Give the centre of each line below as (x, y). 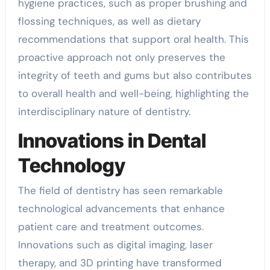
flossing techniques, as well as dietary (109, 21)
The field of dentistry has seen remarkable (120, 190)
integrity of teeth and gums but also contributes (135, 75)
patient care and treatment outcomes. (111, 227)
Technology (71, 165)
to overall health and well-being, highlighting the (133, 93)
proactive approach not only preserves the (121, 57)
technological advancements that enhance (121, 209)
